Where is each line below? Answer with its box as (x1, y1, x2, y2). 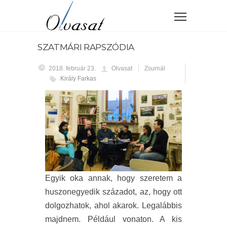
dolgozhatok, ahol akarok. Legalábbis (45, 201, 182, 210)
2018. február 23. (49, 65, 96, 72)
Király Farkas (60, 75, 96, 82)
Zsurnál (144, 65, 165, 72)
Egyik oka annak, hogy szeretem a (45, 174, 182, 183)
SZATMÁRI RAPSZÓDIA (37, 42, 134, 52)
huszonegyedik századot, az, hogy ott (45, 187, 182, 197)
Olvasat (111, 65, 132, 72)
